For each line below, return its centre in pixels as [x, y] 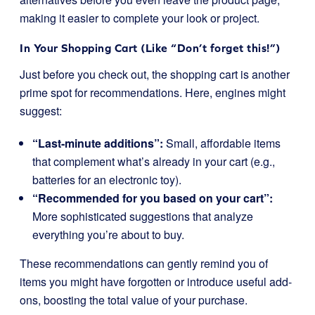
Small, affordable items [222, 143]
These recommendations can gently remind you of [144, 263]
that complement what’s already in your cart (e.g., [154, 161]
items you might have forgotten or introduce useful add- [156, 282]
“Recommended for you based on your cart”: [153, 198]
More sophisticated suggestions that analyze [143, 216]
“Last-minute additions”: [98, 143]
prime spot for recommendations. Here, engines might [153, 92]
